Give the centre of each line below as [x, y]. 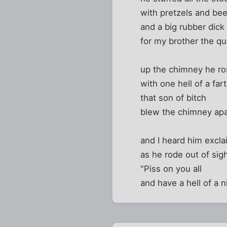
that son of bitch [174, 98]
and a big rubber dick [183, 27]
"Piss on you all [171, 168]
